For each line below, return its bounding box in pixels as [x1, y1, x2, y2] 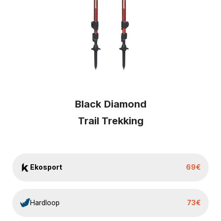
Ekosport [30, 163, 62, 171]
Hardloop [30, 198, 60, 207]
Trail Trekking [77, 114, 144, 127]
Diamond [104, 98, 147, 110]
